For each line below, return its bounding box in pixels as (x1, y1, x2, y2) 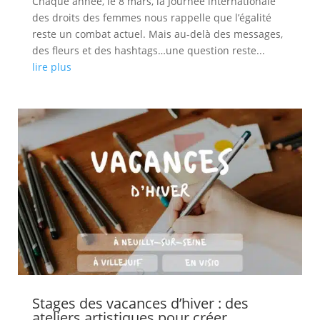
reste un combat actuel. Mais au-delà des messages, (31, 26, 283, 41)
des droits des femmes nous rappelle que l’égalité (31, 10, 271, 24)
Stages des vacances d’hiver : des (31, 294, 249, 314)
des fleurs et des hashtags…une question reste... (31, 43, 265, 57)
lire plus (31, 59, 71, 74)
